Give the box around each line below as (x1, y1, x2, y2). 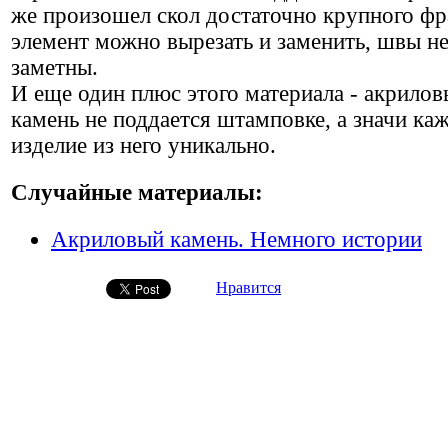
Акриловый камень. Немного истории (51, 227, 422, 253)
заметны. (11, 54, 98, 80)
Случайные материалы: (11, 180, 263, 206)
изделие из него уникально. (11, 132, 276, 158)
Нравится (216, 279, 281, 297)
